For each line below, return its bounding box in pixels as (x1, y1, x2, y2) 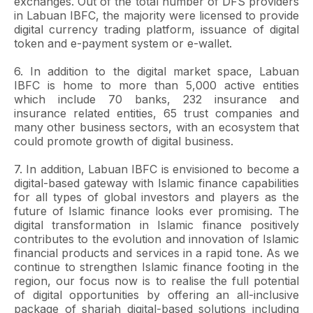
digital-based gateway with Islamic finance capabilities (14, 176, 299, 190)
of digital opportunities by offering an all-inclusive (14, 288, 299, 302)
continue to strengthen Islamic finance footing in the (14, 260, 299, 274)
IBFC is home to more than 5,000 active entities (14, 78, 299, 92)
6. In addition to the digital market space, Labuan (14, 64, 299, 78)
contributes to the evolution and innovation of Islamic (14, 232, 299, 246)
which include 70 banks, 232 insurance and (14, 92, 299, 106)
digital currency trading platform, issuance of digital (14, 22, 299, 36)
